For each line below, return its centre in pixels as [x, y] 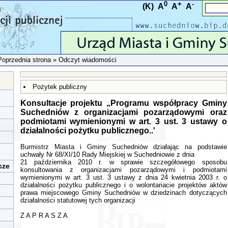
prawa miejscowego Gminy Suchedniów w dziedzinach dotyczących [123, 193]
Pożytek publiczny [60, 87]
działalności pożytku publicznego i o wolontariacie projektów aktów [123, 185]
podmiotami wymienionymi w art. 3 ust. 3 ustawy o [123, 121]
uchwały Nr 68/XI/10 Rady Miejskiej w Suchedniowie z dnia [107, 154]
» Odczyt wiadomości [84, 60]
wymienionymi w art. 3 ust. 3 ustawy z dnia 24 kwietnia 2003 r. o [123, 177]
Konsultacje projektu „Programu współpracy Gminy [123, 103]
